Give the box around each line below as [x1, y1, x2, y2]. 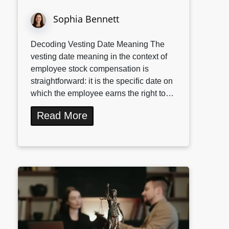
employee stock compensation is [31, 64, 149, 74]
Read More [37, 110, 87, 122]
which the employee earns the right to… [31, 89, 174, 98]
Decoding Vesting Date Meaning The [31, 40, 165, 49]
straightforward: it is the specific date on [31, 77, 173, 86]
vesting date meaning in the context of [31, 52, 167, 61]
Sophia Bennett [53, 12, 119, 26]
